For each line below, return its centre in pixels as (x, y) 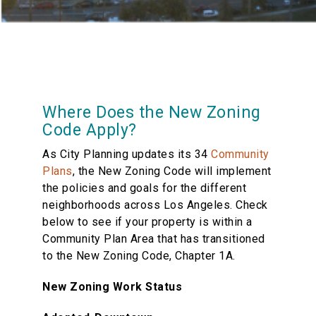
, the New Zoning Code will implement (172, 171)
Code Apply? (90, 130)
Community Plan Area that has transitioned (154, 238)
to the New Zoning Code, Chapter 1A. (139, 255)
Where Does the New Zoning (152, 112)
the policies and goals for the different (144, 188)
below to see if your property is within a (147, 221)
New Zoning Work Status (112, 286)
